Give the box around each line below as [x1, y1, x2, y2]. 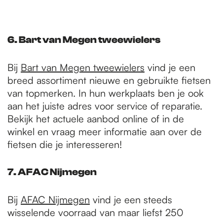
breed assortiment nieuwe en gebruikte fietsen [7, 74, 211, 86]
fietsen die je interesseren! [7, 138, 122, 150]
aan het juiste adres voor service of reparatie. [7, 100, 202, 112]
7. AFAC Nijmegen [7, 166, 97, 178]
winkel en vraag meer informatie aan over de [7, 125, 202, 138]
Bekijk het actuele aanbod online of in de [7, 112, 184, 125]
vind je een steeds [90, 193, 172, 206]
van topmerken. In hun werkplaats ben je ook [7, 87, 204, 99]
